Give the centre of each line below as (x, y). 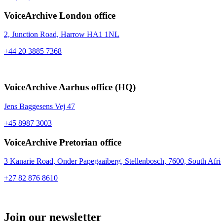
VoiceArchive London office (60, 15)
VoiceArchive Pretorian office (63, 142)
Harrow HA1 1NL (90, 35)
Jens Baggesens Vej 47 (39, 106)
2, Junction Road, (32, 35)
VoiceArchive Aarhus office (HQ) (70, 87)
